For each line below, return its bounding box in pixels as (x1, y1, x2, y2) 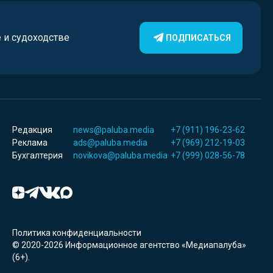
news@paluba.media (73, 125, 154, 135)
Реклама (12, 138, 48, 148)
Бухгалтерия (12, 151, 63, 161)
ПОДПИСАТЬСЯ (166, 33, 231, 43)
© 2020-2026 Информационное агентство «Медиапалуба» (12, 240, 246, 250)
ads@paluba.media (73, 138, 147, 148)
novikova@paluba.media (73, 151, 168, 161)
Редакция (12, 125, 52, 135)
